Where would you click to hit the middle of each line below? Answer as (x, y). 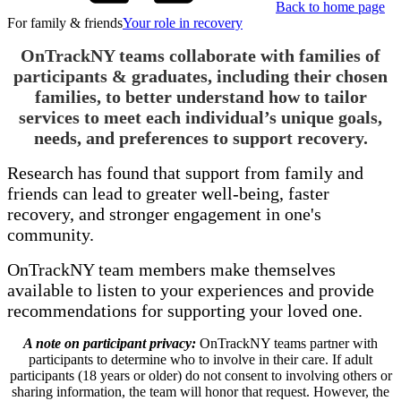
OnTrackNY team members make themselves (171, 269)
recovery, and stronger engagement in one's (164, 213)
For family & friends (65, 22)
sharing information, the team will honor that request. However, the (200, 391)
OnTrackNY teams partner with (289, 343)
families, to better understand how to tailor (200, 96)
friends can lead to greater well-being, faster (168, 193)
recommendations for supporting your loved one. (185, 310)
